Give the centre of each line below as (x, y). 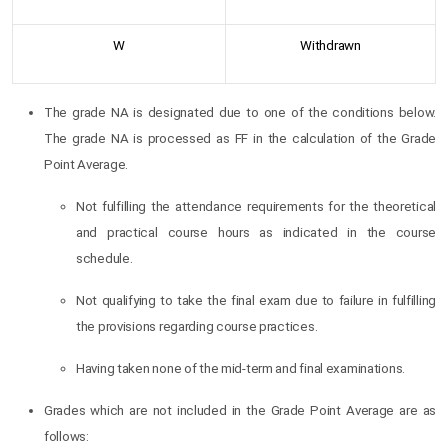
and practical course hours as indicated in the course (256, 232)
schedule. (104, 258)
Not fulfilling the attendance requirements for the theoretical (256, 206)
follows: (66, 436)
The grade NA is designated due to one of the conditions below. (240, 112)
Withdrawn (330, 45)
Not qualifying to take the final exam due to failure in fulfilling (256, 300)
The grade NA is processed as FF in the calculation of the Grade (240, 138)
